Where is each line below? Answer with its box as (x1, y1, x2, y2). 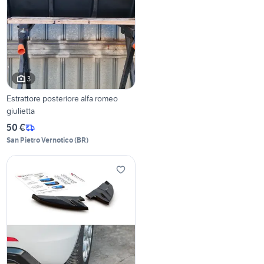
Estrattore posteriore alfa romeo (6, 93, 118, 104)
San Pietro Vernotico (6, 136, 74, 145)
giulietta (6, 105, 35, 117)
